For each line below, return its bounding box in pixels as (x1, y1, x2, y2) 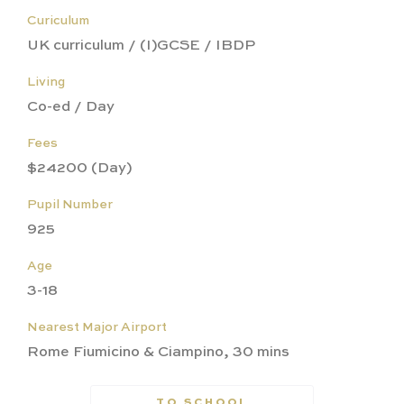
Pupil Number (27, 198, 113, 211)
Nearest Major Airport (27, 321, 167, 334)
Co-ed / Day (27, 100, 115, 115)
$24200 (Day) (27, 161, 132, 176)
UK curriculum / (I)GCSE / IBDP (27, 39, 255, 53)
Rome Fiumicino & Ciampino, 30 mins (27, 345, 289, 360)
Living (27, 76, 65, 88)
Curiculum (27, 14, 89, 27)
